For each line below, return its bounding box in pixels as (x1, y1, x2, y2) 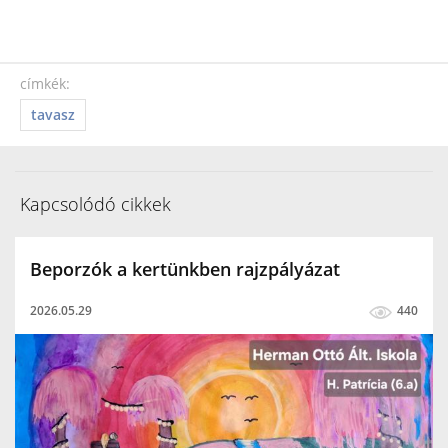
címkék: (20, 74, 70, 94)
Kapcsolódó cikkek (20, 192, 171, 217)
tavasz (31, 105, 75, 125)
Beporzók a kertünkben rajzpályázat (30, 257, 340, 282)
